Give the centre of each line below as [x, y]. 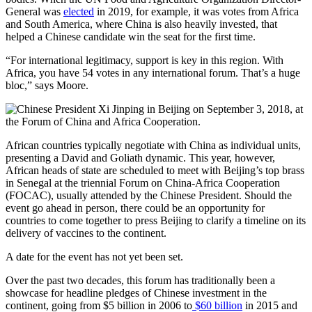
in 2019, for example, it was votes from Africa [196, 11]
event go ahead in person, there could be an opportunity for [135, 208]
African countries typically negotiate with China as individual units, [153, 145]
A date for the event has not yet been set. [94, 256]
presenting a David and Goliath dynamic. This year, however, [140, 157]
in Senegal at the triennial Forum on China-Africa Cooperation [143, 182]
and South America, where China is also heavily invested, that [141, 24]
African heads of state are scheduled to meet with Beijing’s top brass [155, 170]
